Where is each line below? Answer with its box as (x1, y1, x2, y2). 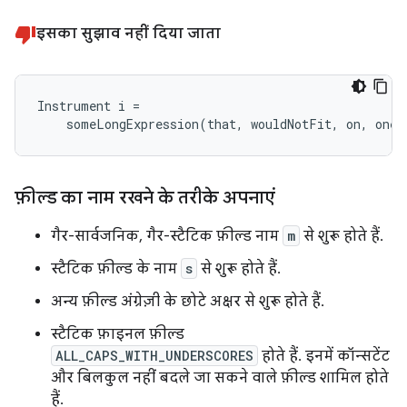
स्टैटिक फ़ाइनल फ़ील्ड (51, 324, 184, 343)
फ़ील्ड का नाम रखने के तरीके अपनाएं (15, 185, 275, 209)
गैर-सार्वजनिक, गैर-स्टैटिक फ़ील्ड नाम (51, 226, 283, 245)
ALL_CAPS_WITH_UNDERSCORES (55, 346, 253, 364)
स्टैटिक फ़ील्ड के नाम (51, 259, 181, 278)
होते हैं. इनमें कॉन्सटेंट (258, 346, 390, 365)
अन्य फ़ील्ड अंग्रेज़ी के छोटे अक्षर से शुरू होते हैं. (51, 292, 324, 311)
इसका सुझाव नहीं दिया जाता (36, 24, 221, 43)
